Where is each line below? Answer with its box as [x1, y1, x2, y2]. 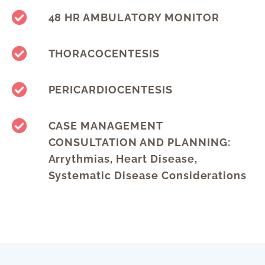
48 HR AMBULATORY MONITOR [48, 11, 219, 24]
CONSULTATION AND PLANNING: [48, 136, 231, 149]
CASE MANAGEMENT [48, 119, 163, 132]
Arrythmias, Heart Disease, [48, 153, 198, 166]
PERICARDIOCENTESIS [48, 83, 173, 96]
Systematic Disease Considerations [48, 169, 247, 182]
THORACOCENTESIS [48, 47, 160, 60]
